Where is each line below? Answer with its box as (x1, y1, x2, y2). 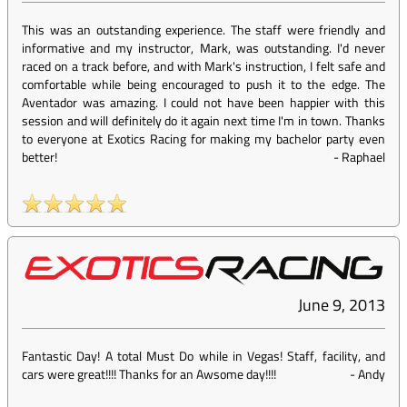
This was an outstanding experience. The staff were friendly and (22, 20, 385, 40)
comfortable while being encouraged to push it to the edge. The (22, 74, 385, 94)
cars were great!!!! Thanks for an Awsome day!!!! (22, 364, 276, 384)
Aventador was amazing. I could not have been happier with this (22, 93, 385, 113)
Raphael (342, 147, 385, 167)
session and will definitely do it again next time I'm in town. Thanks (22, 111, 385, 131)
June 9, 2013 (298, 293, 385, 318)
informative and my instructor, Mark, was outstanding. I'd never (22, 38, 385, 58)
